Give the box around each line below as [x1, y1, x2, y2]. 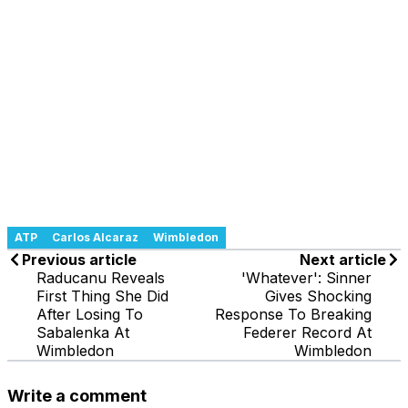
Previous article [22, 250, 137, 269]
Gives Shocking [265, 286, 372, 305]
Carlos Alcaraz [52, 229, 138, 244]
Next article [300, 250, 386, 269]
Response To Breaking [215, 304, 372, 323]
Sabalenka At [36, 322, 129, 342]
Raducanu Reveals [36, 268, 165, 287]
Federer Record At [243, 322, 372, 342]
